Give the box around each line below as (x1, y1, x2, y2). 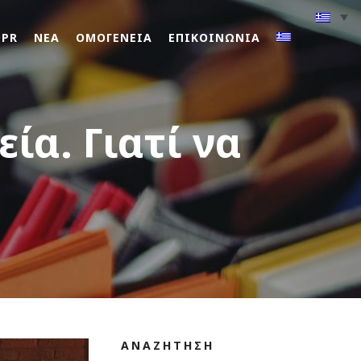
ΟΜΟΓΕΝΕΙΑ (76, 30, 152, 45)
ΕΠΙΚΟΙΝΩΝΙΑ (168, 30, 260, 45)
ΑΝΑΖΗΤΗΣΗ (121, 338, 215, 353)
